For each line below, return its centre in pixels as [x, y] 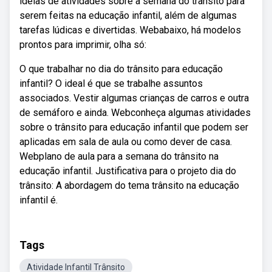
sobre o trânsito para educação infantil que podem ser [134, 127]
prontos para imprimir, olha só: [83, 45]
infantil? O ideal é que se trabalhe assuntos [111, 83]
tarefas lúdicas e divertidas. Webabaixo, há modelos [130, 30]
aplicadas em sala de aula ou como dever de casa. [126, 142]
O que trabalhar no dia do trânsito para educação [121, 69]
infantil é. [39, 200]
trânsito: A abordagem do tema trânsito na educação [129, 185]
